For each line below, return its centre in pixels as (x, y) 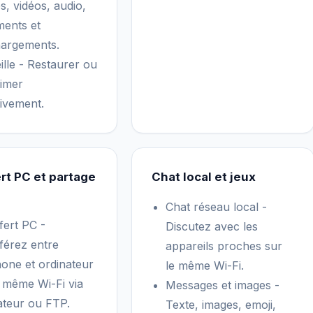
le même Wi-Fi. (205, 265)
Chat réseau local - (216, 207)
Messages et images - (223, 285)
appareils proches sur (224, 246)
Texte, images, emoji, (221, 305)
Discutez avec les (212, 226)
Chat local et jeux (204, 177)
